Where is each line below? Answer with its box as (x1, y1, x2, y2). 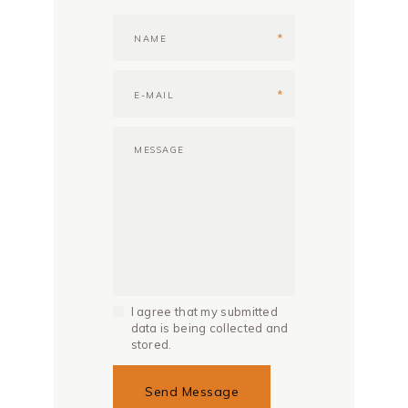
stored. (130, 337, 172, 352)
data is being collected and (130, 321, 289, 336)
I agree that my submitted (130, 304, 279, 320)
